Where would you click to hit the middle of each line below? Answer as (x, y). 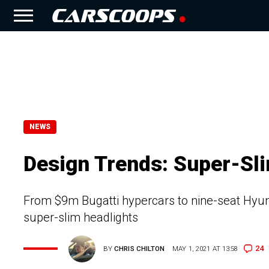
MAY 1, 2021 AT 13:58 (205, 249)
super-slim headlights (81, 217)
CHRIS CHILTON (140, 249)
